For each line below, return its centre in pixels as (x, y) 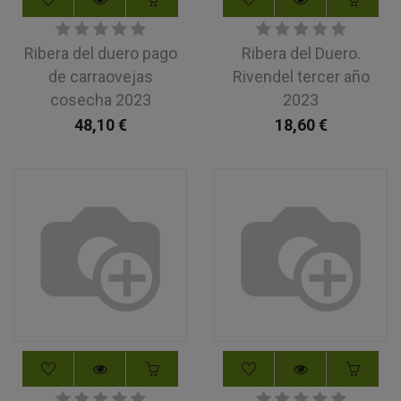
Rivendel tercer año (301, 77)
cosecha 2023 (100, 100)
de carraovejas (100, 77)
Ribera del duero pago (100, 53)
